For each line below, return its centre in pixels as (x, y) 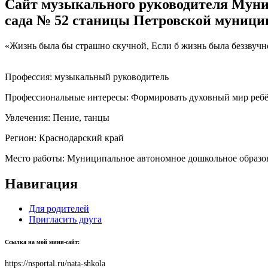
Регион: (22, 138)
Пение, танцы (81, 117)
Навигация (41, 183)
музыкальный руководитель (112, 77)
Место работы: (36, 158)
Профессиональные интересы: (68, 97)
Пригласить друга (65, 220)
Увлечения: (29, 117)
